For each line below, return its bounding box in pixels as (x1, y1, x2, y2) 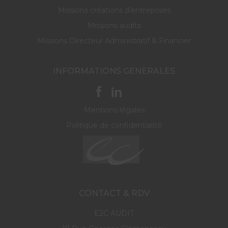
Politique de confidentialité (66, 121, 162, 130)
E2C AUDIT (94, 209, 134, 218)
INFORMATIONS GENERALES (53, 66, 175, 76)
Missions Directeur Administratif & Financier (37, 36, 191, 46)
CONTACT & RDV (78, 188, 150, 198)
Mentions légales (83, 105, 145, 115)
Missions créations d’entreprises (58, 6, 170, 15)
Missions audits (87, 21, 141, 31)
